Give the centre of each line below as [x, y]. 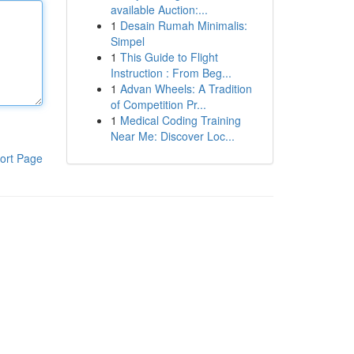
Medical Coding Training [180, 120]
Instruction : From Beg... [171, 73]
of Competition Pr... [158, 104]
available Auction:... [159, 9]
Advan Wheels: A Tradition [186, 88]
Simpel [127, 41]
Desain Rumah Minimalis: [183, 25]
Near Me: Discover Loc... [172, 136]
